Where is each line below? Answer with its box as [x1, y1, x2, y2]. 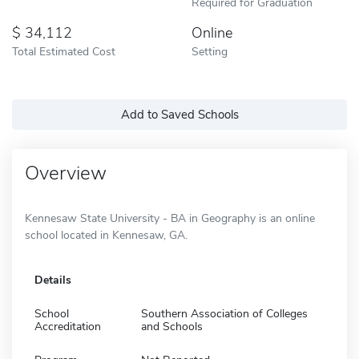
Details [34, 272, 71, 288]
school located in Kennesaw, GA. [25, 227, 188, 243]
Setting [192, 42, 228, 59]
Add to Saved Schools [120, 106, 239, 123]
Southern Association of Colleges [141, 305, 308, 321]
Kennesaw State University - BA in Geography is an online [25, 210, 315, 226]
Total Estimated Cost [12, 42, 115, 59]
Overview [25, 159, 107, 186]
